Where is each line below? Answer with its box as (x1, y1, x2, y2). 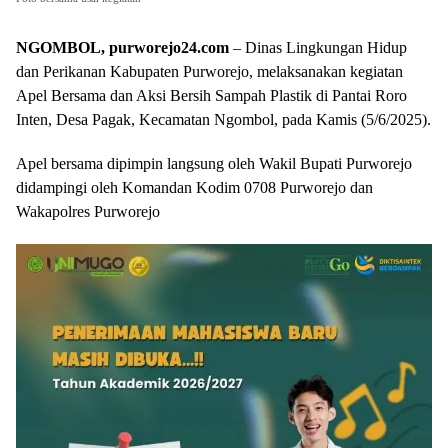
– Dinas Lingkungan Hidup (229, 38, 407, 56)
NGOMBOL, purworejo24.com (16, 38, 229, 56)
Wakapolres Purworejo (16, 202, 160, 220)
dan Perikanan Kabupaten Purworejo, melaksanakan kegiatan (16, 62, 403, 80)
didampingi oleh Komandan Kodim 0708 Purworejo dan (16, 178, 373, 196)
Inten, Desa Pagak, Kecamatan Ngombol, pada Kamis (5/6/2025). (16, 110, 431, 128)
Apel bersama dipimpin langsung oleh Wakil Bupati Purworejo (16, 154, 412, 172)
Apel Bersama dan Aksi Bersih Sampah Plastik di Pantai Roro (16, 86, 407, 104)
